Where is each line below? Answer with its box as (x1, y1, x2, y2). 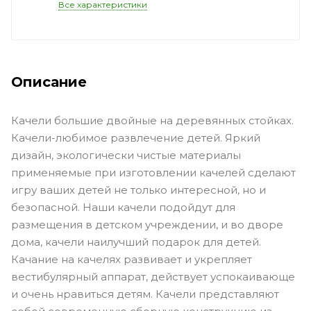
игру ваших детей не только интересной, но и (11, 183, 266, 196)
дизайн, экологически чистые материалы (11, 148, 241, 162)
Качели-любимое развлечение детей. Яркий (11, 131, 260, 144)
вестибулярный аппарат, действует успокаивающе (11, 269, 295, 283)
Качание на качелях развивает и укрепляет (11, 252, 252, 266)
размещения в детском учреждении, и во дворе (11, 217, 283, 231)
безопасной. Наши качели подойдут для (11, 200, 235, 214)
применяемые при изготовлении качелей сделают (11, 165, 296, 179)
